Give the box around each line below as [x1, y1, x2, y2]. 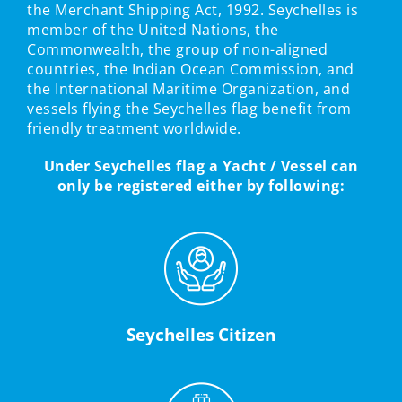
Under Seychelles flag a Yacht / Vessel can [43, 156, 359, 177]
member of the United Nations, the [27, 20, 279, 40]
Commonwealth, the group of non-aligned [27, 39, 328, 60]
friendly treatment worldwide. [27, 118, 241, 139]
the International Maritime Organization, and [27, 79, 350, 100]
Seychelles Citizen [127, 323, 275, 347]
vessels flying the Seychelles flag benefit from [27, 99, 352, 119]
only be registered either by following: [57, 176, 345, 197]
